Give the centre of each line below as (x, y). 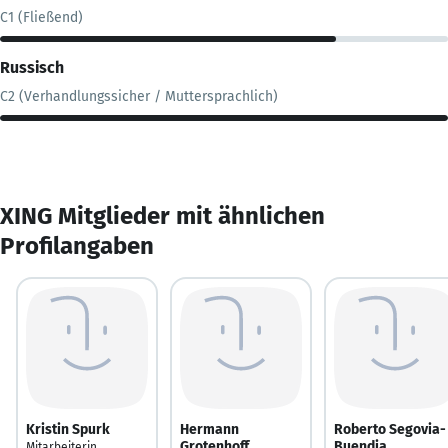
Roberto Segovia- (390, 429)
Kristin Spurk (68, 429)
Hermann (209, 429)
